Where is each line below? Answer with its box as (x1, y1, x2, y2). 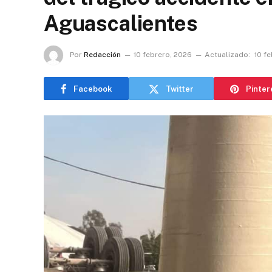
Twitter (166, 84, 194, 93)
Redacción (84, 50, 121, 59)
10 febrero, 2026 (134, 50, 192, 59)
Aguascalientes (44, 11, 198, 36)
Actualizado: (205, 50, 250, 59)
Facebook (73, 84, 112, 93)
